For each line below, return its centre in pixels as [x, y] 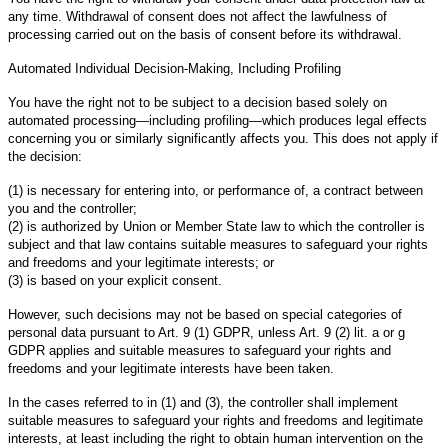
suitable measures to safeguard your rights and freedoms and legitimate [215, 420]
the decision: [45, 156]
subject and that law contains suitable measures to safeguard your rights [218, 244]
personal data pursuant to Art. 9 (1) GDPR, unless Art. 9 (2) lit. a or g [206, 332]
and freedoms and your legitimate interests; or [141, 262]
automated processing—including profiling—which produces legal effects [217, 120]
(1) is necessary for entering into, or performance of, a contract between [215, 190]
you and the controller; [72, 208]
